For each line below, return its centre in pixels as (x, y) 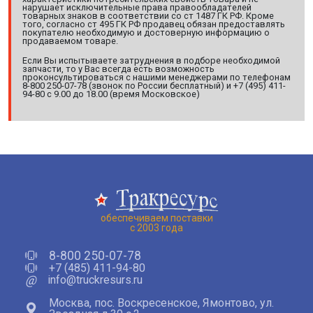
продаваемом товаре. (70, 41)
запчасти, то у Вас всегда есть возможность (118, 69)
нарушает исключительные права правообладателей (137, 8)
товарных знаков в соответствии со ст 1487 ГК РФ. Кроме (148, 16)
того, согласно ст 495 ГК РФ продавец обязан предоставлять (154, 24)
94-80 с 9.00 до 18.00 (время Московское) (111, 94)
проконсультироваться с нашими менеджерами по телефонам (156, 78)
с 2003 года (156, 228)
